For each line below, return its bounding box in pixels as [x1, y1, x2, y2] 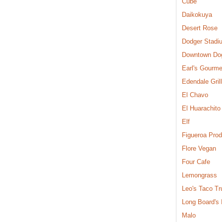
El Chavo [182, 91, 208, 99]
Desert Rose [182, 24, 218, 32]
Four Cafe [182, 158, 210, 166]
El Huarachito [182, 104, 221, 112]
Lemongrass [182, 171, 217, 179]
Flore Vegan [182, 144, 216, 152]
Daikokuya [182, 10, 212, 18]
